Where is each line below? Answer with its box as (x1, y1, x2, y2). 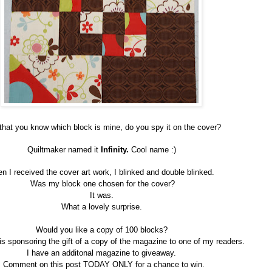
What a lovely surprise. (61, 202, 142, 212)
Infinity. (100, 145, 131, 155)
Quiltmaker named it (27, 145, 101, 155)
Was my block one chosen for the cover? (28, 179, 175, 189)
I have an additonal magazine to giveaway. (27, 248, 176, 258)
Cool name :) (131, 145, 176, 155)
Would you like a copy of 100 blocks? (35, 225, 168, 235)
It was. (89, 191, 114, 200)
